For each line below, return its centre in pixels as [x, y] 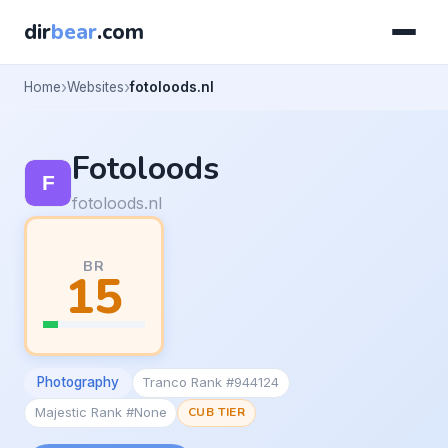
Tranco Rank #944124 [211, 382]
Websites [95, 86]
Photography [77, 382]
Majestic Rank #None [100, 412]
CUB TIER [216, 412]
